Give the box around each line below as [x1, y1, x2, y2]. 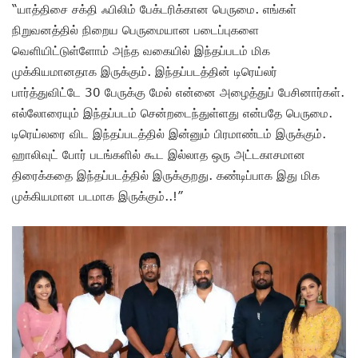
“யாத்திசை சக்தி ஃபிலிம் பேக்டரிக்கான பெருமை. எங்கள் [12, 2, 296, 17]
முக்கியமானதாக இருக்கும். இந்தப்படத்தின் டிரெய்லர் [12, 64, 277, 79]
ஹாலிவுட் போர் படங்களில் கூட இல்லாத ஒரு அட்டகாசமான [12, 147, 305, 162]
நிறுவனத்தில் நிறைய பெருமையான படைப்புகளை [12, 22, 259, 38]
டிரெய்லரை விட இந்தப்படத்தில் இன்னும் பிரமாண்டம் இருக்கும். [12, 126, 326, 141]
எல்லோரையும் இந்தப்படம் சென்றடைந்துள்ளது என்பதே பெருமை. [12, 105, 332, 121]
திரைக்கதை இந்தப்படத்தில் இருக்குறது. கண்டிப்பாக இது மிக [12, 168, 320, 183]
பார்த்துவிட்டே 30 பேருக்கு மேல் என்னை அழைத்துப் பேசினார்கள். [12, 85, 344, 100]
